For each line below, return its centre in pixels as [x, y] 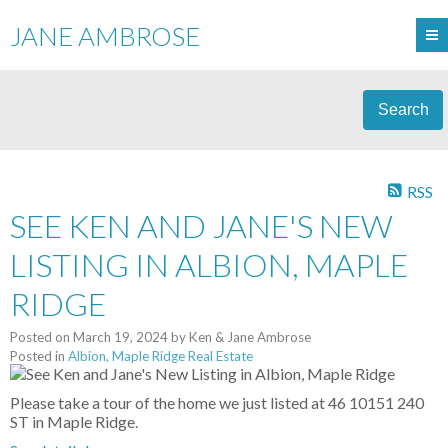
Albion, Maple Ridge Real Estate [160, 356]
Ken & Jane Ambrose [250, 337]
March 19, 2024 [120, 337]
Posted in [37, 356]
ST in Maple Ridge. [74, 422]
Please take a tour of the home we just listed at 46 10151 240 [217, 403]
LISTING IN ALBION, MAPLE [209, 265]
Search [403, 109]
